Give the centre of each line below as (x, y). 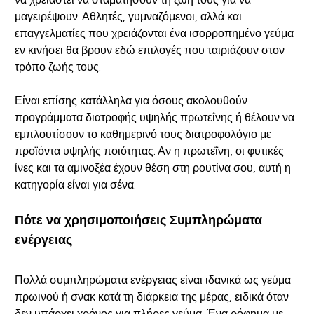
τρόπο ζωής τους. (57, 67)
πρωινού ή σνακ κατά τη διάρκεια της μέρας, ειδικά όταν (151, 296)
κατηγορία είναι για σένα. (75, 184)
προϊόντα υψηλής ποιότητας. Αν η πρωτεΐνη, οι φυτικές (149, 151)
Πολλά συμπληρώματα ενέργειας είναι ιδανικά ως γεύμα (152, 280)
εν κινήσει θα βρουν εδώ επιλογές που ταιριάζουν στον (149, 50)
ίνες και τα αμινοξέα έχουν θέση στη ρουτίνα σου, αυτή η (152, 168)
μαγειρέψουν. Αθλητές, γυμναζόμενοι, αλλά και (128, 16)
